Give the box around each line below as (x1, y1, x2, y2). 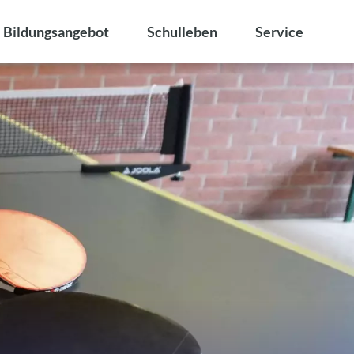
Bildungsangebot (3, 23, 109, 40)
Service (255, 23, 303, 40)
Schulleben (147, 23, 217, 40)
